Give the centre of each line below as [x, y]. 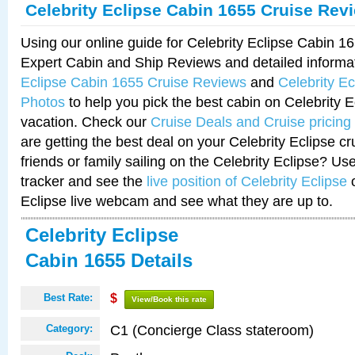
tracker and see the [84, 181]
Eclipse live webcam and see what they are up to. [177, 201]
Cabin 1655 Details [109, 260]
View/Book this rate [169, 299]
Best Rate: [68, 298]
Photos [43, 102]
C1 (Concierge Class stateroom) [212, 330]
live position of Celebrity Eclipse [247, 181]
